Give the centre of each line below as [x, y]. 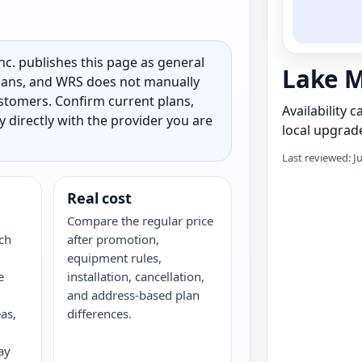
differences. [100, 314]
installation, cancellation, [136, 276]
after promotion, [114, 239]
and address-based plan [134, 295]
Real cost [99, 198]
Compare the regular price [141, 221]
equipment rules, [115, 258]
